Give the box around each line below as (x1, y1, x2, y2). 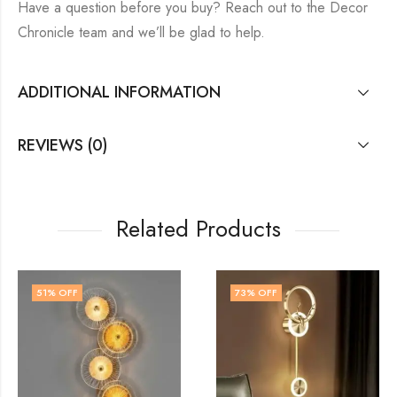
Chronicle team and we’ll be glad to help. (18, 22, 265, 43)
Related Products (116, 211, 281, 245)
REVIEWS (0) (18, 133, 107, 157)
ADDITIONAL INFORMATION (18, 81, 221, 105)
